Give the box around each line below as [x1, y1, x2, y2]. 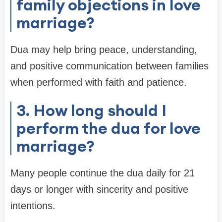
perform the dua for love [16, 118, 201, 139]
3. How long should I [16, 100, 166, 121]
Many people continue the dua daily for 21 [10, 167, 195, 179]
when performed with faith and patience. [10, 77, 187, 88]
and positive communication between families [10, 60, 209, 72]
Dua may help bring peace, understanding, [10, 44, 197, 55]
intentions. [10, 200, 55, 212]
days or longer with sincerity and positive [10, 184, 188, 195]
